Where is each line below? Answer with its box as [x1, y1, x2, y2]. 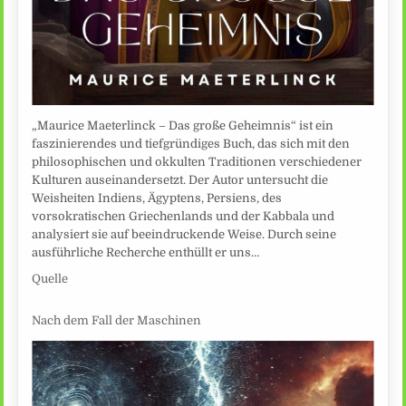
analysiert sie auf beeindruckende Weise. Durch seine [32, 227, 337, 241]
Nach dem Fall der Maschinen [32, 314, 202, 328]
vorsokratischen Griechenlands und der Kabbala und [32, 208, 335, 223]
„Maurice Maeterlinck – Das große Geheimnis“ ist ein [32, 118, 334, 132]
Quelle [32, 271, 69, 285]
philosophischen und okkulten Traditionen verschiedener [32, 154, 362, 169]
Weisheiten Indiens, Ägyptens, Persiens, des [32, 190, 283, 205]
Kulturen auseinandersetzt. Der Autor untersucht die [32, 172, 329, 187]
